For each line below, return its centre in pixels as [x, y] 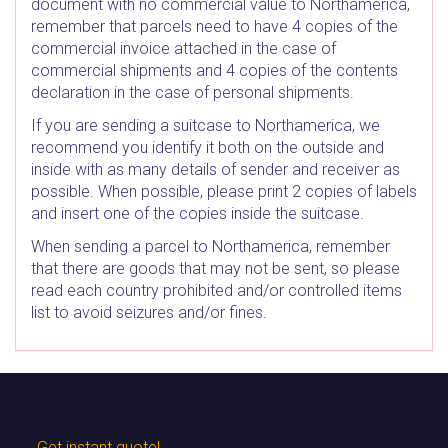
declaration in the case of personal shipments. [192, 92]
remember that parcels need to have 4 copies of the [214, 26]
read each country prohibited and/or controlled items [216, 290]
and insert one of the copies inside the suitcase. [197, 213]
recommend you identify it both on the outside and [207, 147]
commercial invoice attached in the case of [183, 48]
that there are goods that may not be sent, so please [215, 268]
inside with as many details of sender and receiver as [215, 169]
